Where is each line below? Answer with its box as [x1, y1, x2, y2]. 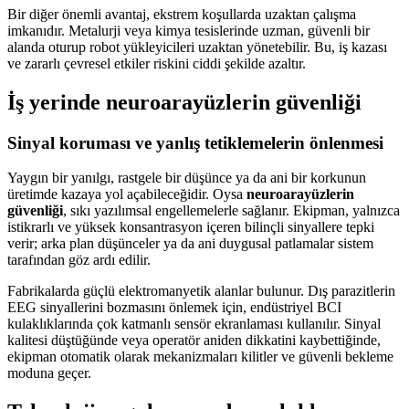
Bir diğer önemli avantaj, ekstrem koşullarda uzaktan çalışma [7, 5, 356, 22]
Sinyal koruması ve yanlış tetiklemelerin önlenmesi [7, 132, 383, 152]
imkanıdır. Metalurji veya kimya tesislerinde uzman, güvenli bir [7, 22, 370, 38]
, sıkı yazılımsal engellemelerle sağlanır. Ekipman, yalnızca [63, 203, 400, 219]
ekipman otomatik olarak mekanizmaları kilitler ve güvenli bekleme [7, 349, 393, 365]
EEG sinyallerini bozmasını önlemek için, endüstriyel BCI [7, 299, 341, 316]
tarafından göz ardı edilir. [7, 252, 151, 268]
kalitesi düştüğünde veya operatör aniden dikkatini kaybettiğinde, [7, 332, 381, 349]
